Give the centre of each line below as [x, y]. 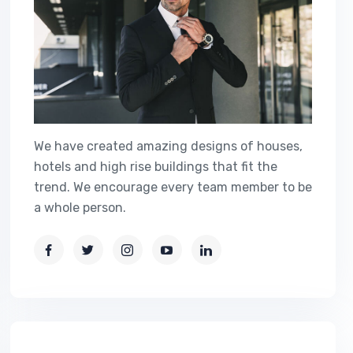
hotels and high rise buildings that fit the [155, 167]
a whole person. [80, 208]
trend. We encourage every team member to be [173, 187]
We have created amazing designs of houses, [168, 146]
